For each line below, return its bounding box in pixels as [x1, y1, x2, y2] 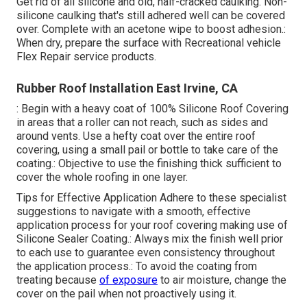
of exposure [99, 273, 158, 287]
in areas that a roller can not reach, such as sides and [16, 116, 268, 130]
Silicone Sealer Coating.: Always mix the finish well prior [16, 232, 283, 246]
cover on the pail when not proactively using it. [16, 287, 236, 301]
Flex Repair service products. [16, 50, 156, 64]
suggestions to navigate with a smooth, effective [16, 205, 251, 219]
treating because [16, 273, 99, 287]
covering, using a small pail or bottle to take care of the [16, 143, 278, 157]
